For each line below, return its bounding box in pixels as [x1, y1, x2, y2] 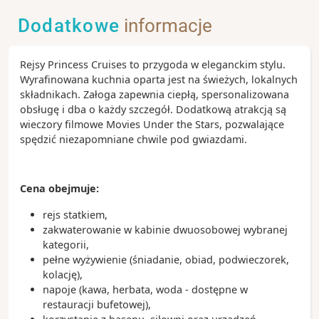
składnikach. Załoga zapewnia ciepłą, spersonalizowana [20, 87, 289, 101]
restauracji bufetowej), [43, 297, 154, 311]
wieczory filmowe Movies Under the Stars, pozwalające [20, 117, 284, 131]
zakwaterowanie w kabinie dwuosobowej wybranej [43, 222, 288, 236]
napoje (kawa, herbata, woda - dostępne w [43, 282, 248, 296]
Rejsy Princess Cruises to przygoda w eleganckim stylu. [20, 57, 286, 71]
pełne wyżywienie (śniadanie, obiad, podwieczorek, [43, 252, 289, 266]
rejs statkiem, [43, 207, 108, 221]
